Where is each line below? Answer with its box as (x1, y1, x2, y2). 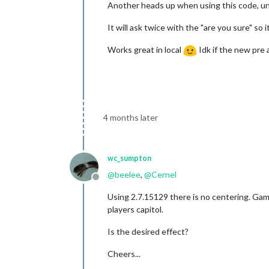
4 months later (103, 112, 158, 122)
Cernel (151, 169, 177, 180)
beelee (115, 169, 141, 180)
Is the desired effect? (107, 226, 189, 237)
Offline (95, 177, 124, 189)
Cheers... (107, 248, 141, 259)
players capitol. (107, 204, 163, 214)
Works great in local (107, 44, 183, 55)
